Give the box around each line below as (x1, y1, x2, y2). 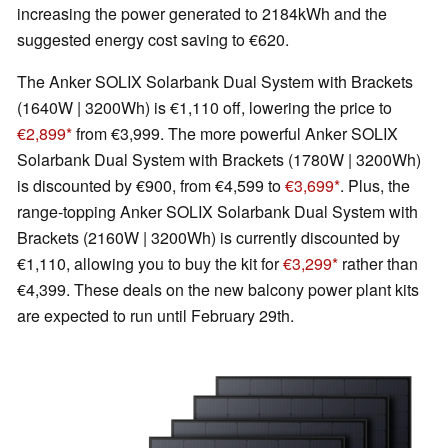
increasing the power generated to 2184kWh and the (17, 2, 387, 26)
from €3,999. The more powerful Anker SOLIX (72, 122, 398, 146)
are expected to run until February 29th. (17, 304, 294, 328)
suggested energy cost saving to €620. (17, 28, 289, 52)
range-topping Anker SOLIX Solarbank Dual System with (17, 200, 418, 224)
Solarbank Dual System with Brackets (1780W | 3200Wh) (17, 148, 421, 172)
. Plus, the (340, 174, 410, 198)
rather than (338, 252, 418, 276)
